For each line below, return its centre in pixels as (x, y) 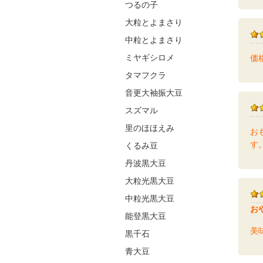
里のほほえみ (150, 128)
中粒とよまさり (154, 40)
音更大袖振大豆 (154, 93)
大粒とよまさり (154, 23)
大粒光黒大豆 (150, 181)
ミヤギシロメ (150, 58)
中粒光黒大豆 (150, 199)
